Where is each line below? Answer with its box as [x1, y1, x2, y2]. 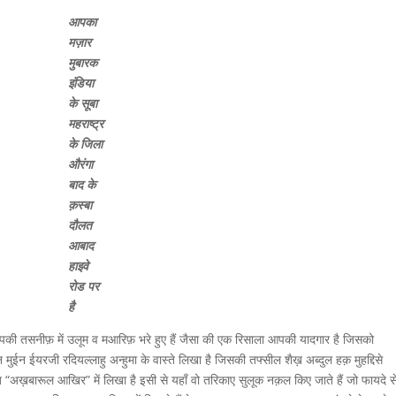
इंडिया [68, 74, 95, 91]
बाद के [68, 176, 96, 193]
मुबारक [68, 54, 98, 71]
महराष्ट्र [68, 115, 104, 132]
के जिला [68, 135, 103, 152]
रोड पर [68, 278, 100, 294]
